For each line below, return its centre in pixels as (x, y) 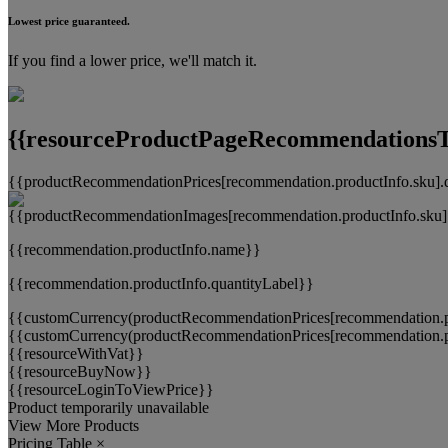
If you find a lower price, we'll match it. (132, 60)
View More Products (73, 425)
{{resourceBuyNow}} (80, 371)
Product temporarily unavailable (108, 407)
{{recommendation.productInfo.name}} (134, 249)
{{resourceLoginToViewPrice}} (111, 389)
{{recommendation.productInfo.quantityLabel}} (161, 283)
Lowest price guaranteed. (69, 20)
